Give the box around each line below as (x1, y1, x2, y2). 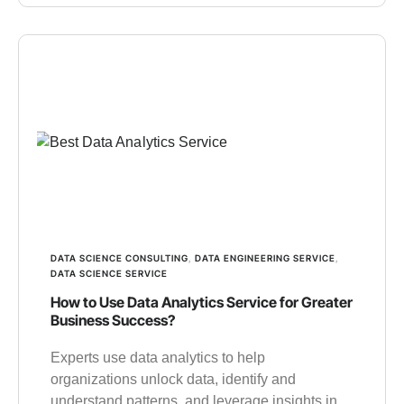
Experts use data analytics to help (50, 350, 265, 366)
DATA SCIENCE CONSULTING (50, 252, 188, 264)
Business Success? (50, 311, 175, 330)
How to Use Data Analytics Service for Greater (50, 293, 353, 312)
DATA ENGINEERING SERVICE (195, 252, 335, 264)
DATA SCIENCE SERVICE (50, 268, 168, 280)
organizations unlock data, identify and (50, 372, 296, 388)
